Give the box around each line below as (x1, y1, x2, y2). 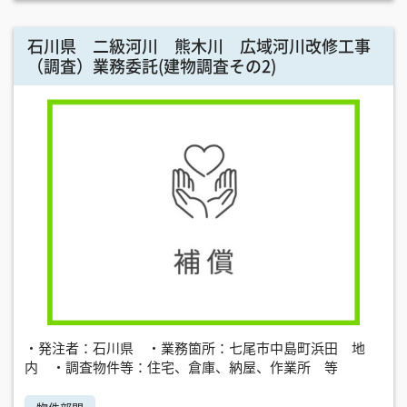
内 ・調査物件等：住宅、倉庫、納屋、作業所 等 (25, 360, 338, 374)
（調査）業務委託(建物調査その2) (27, 54, 276, 79)
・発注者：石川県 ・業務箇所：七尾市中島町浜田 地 (25, 341, 365, 355)
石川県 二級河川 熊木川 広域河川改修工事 (27, 34, 371, 59)
